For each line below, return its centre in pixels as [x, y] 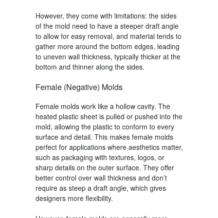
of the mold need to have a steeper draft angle [107, 26]
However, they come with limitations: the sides [106, 15]
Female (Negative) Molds [79, 87]
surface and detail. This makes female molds [104, 136]
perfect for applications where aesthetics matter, [109, 147]
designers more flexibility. [74, 198]
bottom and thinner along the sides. [90, 66]
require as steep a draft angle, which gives [100, 188]
